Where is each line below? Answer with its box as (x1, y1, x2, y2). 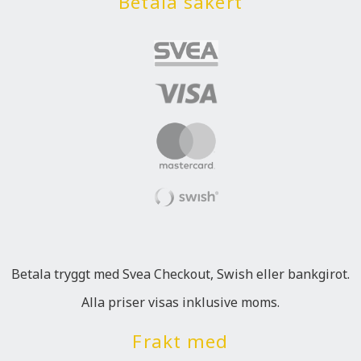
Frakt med (132, 329, 229, 354)
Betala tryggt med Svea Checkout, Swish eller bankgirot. (11, 265, 350, 284)
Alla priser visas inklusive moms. (81, 293, 280, 311)
